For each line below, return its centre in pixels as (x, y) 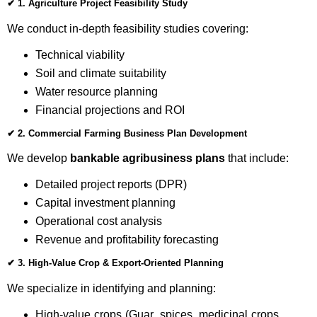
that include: (257, 158)
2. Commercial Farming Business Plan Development (132, 133)
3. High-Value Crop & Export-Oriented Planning (121, 263)
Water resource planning (96, 91)
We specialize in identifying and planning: (111, 288)
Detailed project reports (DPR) (111, 185)
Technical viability (80, 54)
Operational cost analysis (98, 221)
